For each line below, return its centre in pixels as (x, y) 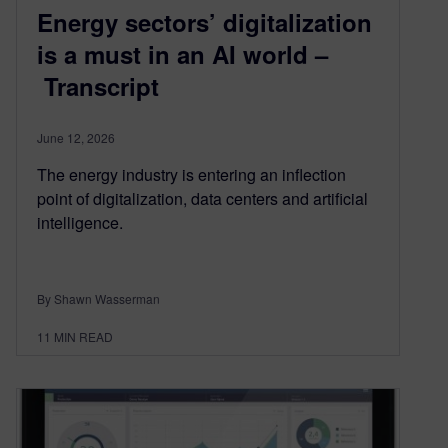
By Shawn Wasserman (98, 299)
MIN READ (83, 337)
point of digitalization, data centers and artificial (202, 199)
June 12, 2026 (76, 138)
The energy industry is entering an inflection (191, 175)
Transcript (101, 86)
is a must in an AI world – (182, 54)
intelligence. (80, 223)
